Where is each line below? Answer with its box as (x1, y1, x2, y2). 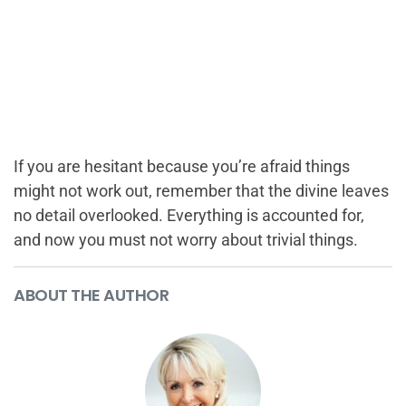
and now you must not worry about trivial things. (14, 229, 358, 249)
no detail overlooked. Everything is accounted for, (14, 205, 364, 225)
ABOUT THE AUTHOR (14, 283, 169, 306)
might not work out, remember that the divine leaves (14, 180, 389, 200)
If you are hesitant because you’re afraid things (14, 156, 350, 176)
